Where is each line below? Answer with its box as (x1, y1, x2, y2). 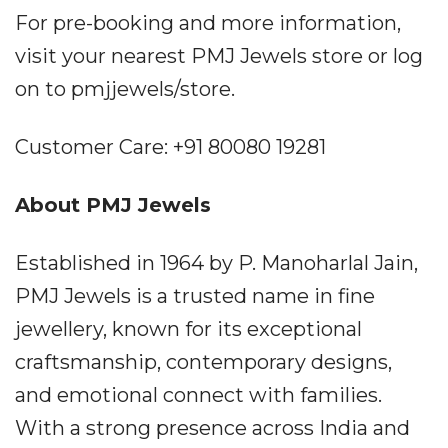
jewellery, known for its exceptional (15, 317, 362, 341)
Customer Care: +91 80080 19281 (15, 135, 326, 159)
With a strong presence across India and (15, 416, 410, 440)
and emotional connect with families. (15, 383, 382, 407)
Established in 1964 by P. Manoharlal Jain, (15, 251, 418, 275)
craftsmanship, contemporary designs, (15, 350, 392, 374)
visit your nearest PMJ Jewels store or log (15, 44, 423, 68)
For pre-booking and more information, (15, 11, 401, 35)
